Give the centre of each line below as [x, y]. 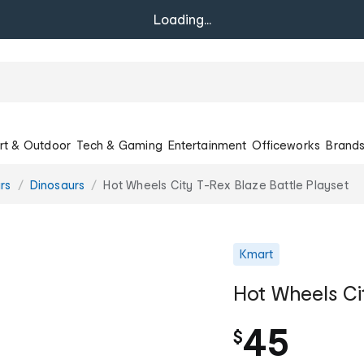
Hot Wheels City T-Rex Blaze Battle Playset [226, 184]
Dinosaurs [57, 184]
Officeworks [286, 145]
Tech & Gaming [119, 145]
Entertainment [207, 145]
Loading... [182, 19]
